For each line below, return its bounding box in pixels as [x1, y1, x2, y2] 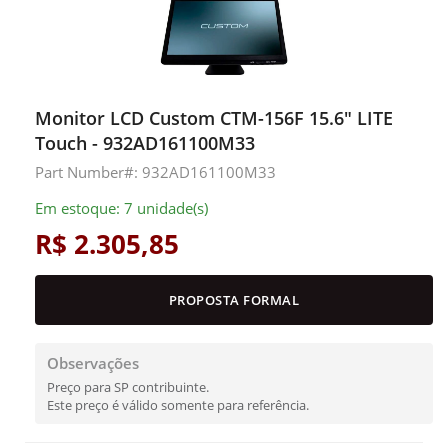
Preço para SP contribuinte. [47, 378, 209, 396]
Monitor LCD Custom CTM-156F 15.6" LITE [35, 106, 393, 130]
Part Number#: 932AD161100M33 [35, 162, 276, 182]
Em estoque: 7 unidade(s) [35, 198, 208, 218]
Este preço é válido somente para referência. [47, 396, 309, 414]
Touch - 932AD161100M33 [35, 131, 255, 155]
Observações [47, 353, 139, 373]
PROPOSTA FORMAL [168, 291, 300, 309]
